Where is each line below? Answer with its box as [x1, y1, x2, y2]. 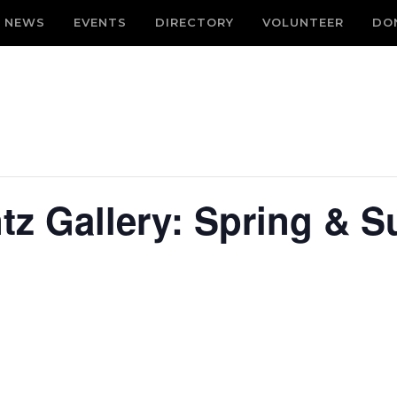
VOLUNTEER [262, 15, 344, 29]
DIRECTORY [155, 15, 234, 29]
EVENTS [74, 15, 127, 29]
